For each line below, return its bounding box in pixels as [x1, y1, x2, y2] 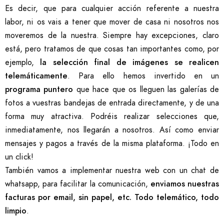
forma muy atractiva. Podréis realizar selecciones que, [5, 111, 219, 122]
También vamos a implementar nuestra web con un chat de [5, 165, 219, 176]
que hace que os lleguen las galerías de [73, 84, 219, 95]
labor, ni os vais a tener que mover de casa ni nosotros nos [5, 16, 219, 28]
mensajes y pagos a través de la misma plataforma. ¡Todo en [5, 138, 219, 149]
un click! [5, 151, 33, 163]
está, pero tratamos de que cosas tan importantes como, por [5, 43, 219, 55]
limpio [5, 205, 26, 217]
